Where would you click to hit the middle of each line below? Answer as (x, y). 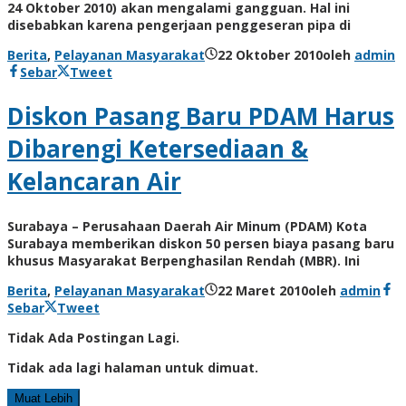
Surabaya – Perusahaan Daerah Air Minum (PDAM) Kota (187, 227)
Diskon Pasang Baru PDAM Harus (201, 116)
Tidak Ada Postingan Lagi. (93, 338)
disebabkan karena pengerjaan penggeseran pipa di (179, 24)
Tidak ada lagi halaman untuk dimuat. (133, 368)
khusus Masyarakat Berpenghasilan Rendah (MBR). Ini (184, 261)
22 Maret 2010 (263, 291)
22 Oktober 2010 (270, 54)
